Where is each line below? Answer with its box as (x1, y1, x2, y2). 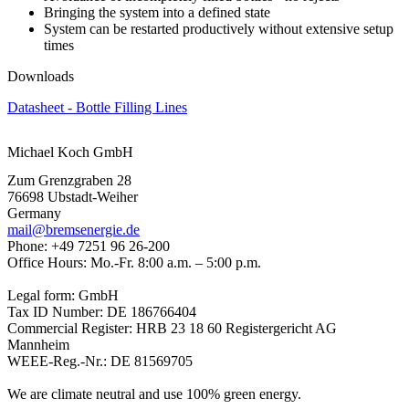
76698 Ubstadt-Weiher (7, 189, 138, 205)
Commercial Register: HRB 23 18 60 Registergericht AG (7, 320, 337, 337)
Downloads (7, 68, 74, 84)
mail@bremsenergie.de (7, 222, 140, 238)
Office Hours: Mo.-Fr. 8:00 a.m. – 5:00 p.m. (7, 255, 261, 271)
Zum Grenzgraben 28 (7, 173, 131, 189)
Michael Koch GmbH (7, 143, 133, 160)
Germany (7, 205, 61, 222)
